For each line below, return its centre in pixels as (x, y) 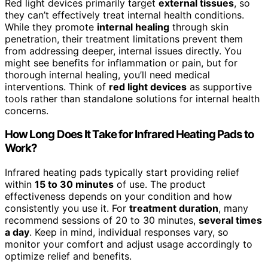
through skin (199, 27)
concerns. (27, 110)
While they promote (51, 27)
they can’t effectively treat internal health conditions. (124, 15)
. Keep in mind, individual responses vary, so (129, 232)
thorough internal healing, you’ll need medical (107, 74)
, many (233, 208)
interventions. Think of (57, 86)
